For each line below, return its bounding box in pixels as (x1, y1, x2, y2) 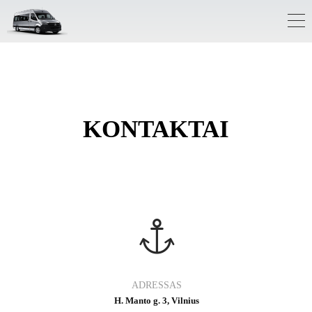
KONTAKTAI (83, 115, 229, 143)
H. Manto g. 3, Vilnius (114, 295, 199, 306)
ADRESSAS (131, 279, 182, 290)
